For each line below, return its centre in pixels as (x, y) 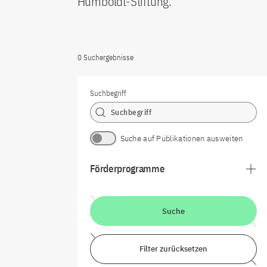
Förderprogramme (127, 169)
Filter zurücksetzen (173, 249)
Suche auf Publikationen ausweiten (181, 138)
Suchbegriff (108, 93)
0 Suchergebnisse (105, 58)
